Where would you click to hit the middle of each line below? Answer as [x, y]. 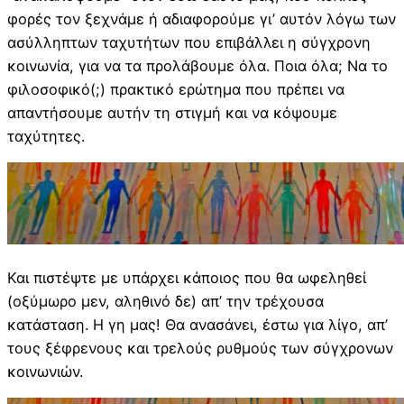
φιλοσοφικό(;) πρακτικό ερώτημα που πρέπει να [176, 90]
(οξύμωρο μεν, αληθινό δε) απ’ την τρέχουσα [165, 301]
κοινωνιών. [45, 371]
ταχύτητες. [46, 137]
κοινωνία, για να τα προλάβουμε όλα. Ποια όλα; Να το [197, 66]
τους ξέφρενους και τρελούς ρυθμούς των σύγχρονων [200, 348]
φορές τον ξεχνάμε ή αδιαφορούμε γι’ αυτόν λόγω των [202, 19]
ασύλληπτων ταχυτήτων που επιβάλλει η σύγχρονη [189, 43]
